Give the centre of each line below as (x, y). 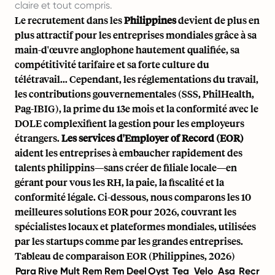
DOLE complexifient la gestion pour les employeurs (130, 123)
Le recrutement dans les (69, 20)
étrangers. (38, 137)
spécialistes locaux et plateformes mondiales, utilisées (135, 226)
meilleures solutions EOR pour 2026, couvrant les (126, 211)
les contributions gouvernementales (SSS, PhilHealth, (134, 93)
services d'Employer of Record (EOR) (161, 137)
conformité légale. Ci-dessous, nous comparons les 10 (133, 196)
